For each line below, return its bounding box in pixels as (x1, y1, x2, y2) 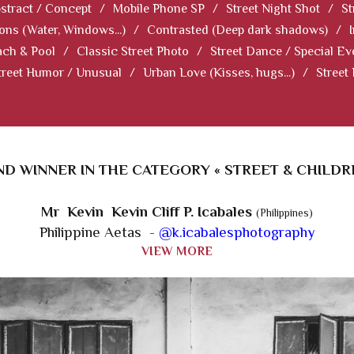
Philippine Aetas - (39, 224, 159, 241)
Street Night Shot (226, 2, 320, 17)
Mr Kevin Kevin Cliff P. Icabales (41, 203, 256, 220)
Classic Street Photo (77, 44, 189, 59)
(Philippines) (256, 207, 313, 220)
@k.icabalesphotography (158, 224, 315, 241)
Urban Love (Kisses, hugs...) (143, 66, 295, 81)
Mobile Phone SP (113, 2, 205, 17)
